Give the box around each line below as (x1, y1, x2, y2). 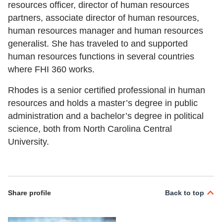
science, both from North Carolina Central (8, 124, 172, 134)
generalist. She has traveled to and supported (8, 39, 188, 49)
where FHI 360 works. (8, 64, 97, 75)
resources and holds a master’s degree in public (8, 98, 198, 109)
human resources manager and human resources (8, 26, 203, 36)
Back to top (165, 189, 204, 197)
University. (8, 137, 52, 147)
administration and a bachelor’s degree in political (8, 111, 204, 121)
